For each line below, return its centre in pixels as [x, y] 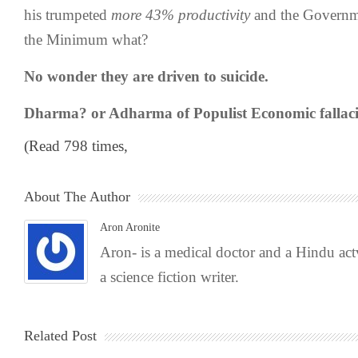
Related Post [60, 336]
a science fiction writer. [169, 277]
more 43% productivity [183, 15]
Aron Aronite [130, 227]
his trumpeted [68, 15]
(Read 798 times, [76, 146]
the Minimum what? [86, 40]
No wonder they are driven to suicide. [146, 76]
